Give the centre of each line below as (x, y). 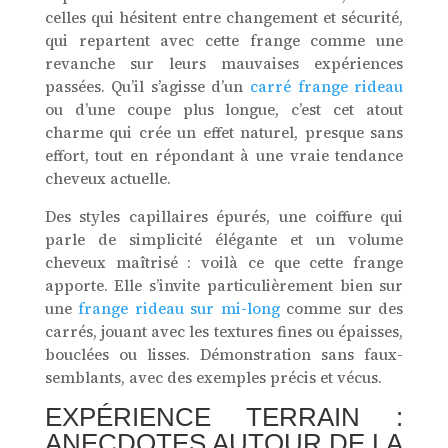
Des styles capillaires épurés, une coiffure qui (224, 217)
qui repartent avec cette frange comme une (224, 41)
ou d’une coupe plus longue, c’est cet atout (224, 110)
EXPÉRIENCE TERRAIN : (224, 417)
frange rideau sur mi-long (179, 309)
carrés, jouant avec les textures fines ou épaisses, (224, 332)
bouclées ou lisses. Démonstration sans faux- (224, 355)
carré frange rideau (327, 87)
